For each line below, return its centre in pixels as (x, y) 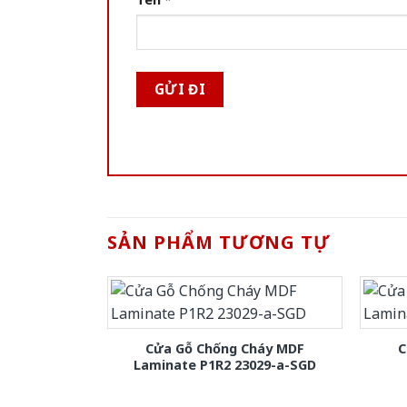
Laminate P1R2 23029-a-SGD (224, 365)
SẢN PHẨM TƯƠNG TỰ (219, 243)
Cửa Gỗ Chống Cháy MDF (224, 349)
